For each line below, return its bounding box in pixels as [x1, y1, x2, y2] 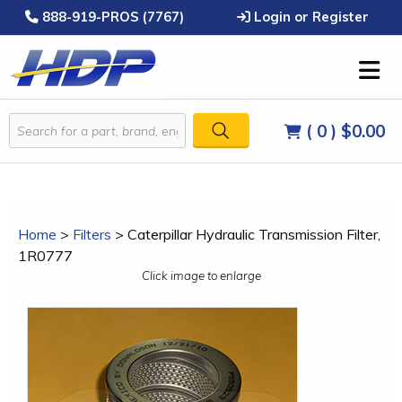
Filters [73, 225, 111, 243]
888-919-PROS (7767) [38, 8, 184, 25]
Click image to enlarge [141, 268, 261, 283]
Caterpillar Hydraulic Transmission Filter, [127, 225, 380, 243]
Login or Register [249, 8, 369, 25]
